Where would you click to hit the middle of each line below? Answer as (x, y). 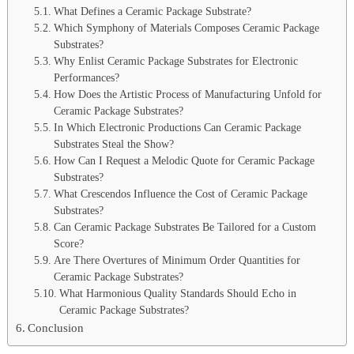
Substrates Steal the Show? (113, 144)
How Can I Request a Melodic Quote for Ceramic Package (184, 160)
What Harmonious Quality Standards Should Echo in (177, 293)
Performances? (86, 77)
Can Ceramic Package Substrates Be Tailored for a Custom (185, 227)
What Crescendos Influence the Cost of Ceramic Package (180, 194)
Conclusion (56, 327)
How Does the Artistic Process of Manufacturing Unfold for (187, 94)
